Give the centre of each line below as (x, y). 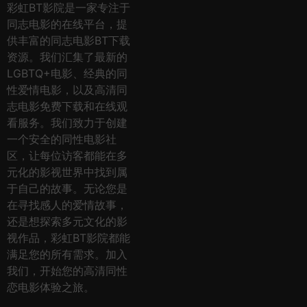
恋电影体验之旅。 (51, 287)
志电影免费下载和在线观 (67, 107)
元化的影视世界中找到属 (67, 172)
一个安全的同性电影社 (62, 139)
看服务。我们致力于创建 (67, 123)
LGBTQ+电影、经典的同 (67, 74)
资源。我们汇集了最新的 (67, 57)
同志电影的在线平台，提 (67, 24)
